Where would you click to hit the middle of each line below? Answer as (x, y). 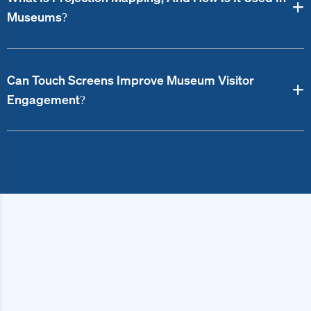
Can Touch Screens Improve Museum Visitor (131, 80)
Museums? (37, 17)
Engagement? (46, 100)
